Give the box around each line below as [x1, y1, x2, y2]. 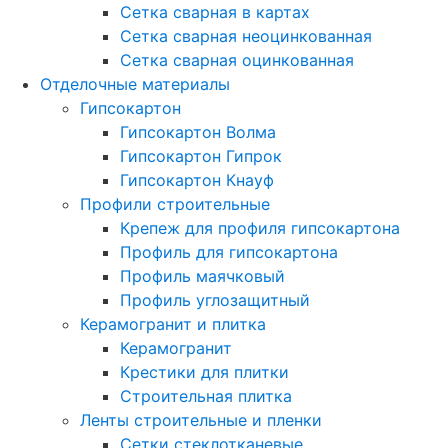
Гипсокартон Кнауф [120, 170, 274, 190]
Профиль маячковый [120, 266, 285, 286]
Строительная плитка [120, 386, 292, 406]
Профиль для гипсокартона [120, 242, 338, 262]
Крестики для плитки [120, 362, 289, 382]
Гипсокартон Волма [120, 122, 276, 142]
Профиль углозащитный [120, 290, 310, 310]
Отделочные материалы [40, 74, 230, 94]
